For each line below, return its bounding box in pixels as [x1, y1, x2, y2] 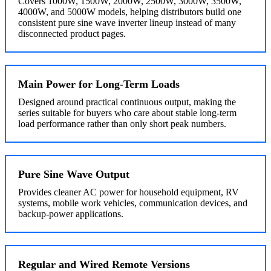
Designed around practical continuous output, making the [18, 96, 236, 107]
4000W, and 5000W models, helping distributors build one [18, 6, 241, 17]
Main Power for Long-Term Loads [18, 77, 180, 90]
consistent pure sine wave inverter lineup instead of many [18, 17, 236, 28]
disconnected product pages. [18, 28, 126, 39]
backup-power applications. [18, 208, 123, 219]
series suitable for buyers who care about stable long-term [18, 107, 237, 118]
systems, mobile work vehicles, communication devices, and [18, 197, 247, 208]
